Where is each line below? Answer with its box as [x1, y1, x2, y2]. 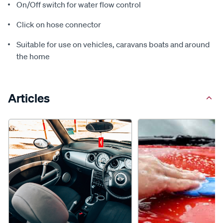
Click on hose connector [16, 19, 101, 29]
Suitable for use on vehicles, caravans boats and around [16, 39, 210, 49]
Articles [8, 91, 50, 106]
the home [16, 51, 50, 61]
